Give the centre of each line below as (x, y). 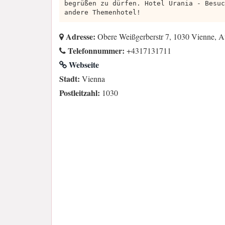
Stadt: (70, 79)
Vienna (92, 79)
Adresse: (80, 37)
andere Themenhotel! (102, 13)
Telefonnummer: (95, 51)
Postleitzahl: (80, 93)
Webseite (83, 65)
